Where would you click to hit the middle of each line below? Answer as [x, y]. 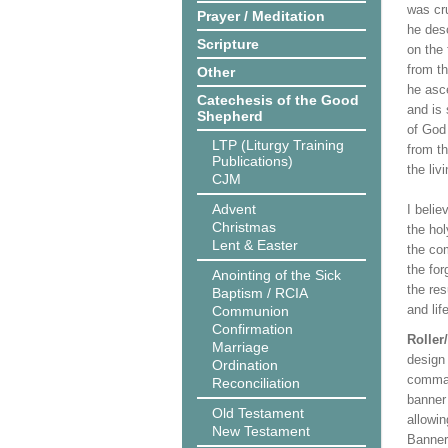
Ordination [245, 365]
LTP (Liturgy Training [278, 145]
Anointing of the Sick [276, 275]
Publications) [252, 161]
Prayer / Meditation [261, 16]
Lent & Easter [255, 245]
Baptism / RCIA [260, 293]
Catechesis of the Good [278, 100]
